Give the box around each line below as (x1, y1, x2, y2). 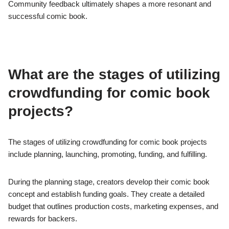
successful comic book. (8, 12, 87, 21)
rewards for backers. (8, 214, 77, 223)
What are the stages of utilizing (8, 66, 220, 83)
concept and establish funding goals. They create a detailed (8, 190, 204, 199)
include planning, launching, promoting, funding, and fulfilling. (8, 150, 207, 159)
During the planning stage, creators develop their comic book (8, 177, 210, 187)
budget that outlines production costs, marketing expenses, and (8, 202, 218, 211)
